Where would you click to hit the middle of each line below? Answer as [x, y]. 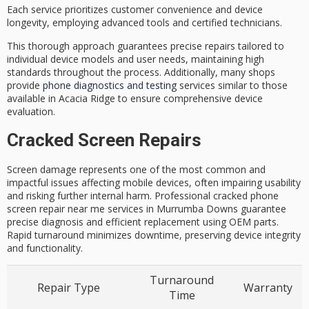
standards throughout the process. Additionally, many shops [141, 72]
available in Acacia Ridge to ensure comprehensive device [135, 99]
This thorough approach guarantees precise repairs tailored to [146, 46]
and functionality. [45, 248]
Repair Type [68, 287]
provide [25, 86]
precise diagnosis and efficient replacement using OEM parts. [143, 221]
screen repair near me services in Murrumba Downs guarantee [147, 208]
